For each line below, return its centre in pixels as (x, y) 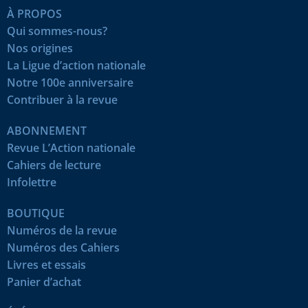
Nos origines (40, 48)
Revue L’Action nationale (71, 147)
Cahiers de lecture (54, 165)
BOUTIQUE (36, 213)
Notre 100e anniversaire (70, 82)
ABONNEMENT (47, 130)
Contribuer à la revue (62, 99)
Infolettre (32, 182)
